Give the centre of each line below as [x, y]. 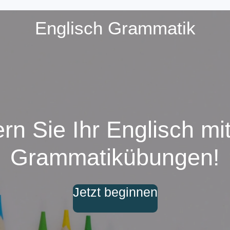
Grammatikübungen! [115, 157]
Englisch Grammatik [115, 28]
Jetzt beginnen [115, 192]
